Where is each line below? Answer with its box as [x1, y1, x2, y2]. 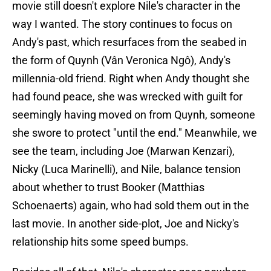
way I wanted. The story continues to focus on [12, 18, 232, 31]
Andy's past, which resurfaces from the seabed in [12, 36, 247, 49]
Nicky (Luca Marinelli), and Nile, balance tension [12, 163, 241, 176]
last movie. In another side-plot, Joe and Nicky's [12, 217, 239, 230]
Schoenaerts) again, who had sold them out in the [12, 199, 249, 212]
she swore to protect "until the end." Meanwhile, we [12, 126, 257, 140]
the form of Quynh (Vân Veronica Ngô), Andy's [12, 54, 230, 67]
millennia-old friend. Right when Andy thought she [12, 72, 250, 85]
